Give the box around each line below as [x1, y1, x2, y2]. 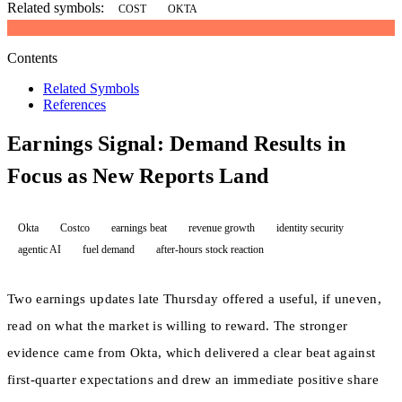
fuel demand [83, 242, 135, 256]
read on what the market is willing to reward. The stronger [7, 318, 348, 333]
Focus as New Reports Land [7, 163, 269, 188]
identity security [276, 221, 344, 234]
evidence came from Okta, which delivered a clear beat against [7, 345, 376, 360]
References [43, 96, 106, 112]
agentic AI [18, 242, 61, 256]
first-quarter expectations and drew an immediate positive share [7, 371, 379, 387]
